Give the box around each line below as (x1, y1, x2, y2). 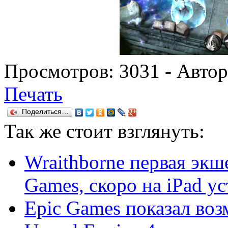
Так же (4, 120, 66, 142)
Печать (4, 82, 63, 105)
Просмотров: (4, 60, 119, 82)
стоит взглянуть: (66, 120, 205, 142)
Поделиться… (22, 107, 69, 116)
